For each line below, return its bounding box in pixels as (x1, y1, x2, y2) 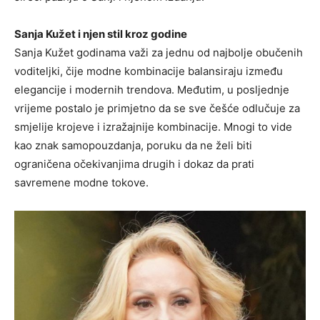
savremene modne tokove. (14, 175, 149, 189)
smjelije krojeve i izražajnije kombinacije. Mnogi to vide (14, 119, 292, 134)
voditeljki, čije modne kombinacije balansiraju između (14, 64, 283, 78)
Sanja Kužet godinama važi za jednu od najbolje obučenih (14, 45, 303, 59)
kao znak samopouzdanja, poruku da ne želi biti (14, 138, 252, 152)
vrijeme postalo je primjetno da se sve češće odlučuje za (14, 101, 300, 115)
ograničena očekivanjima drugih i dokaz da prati (14, 156, 254, 171)
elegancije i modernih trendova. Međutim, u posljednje (14, 82, 289, 96)
